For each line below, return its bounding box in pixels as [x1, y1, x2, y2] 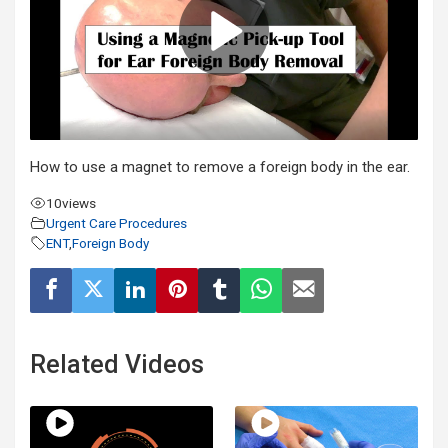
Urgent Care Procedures [46, 214, 187, 231]
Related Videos [30, 349, 204, 379]
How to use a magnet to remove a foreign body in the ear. [30, 157, 410, 176]
